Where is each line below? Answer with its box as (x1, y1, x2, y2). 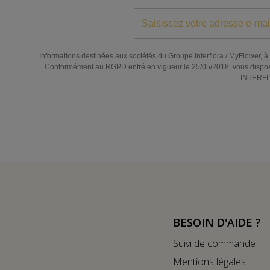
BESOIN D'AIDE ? (173, 215, 261, 230)
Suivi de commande (173, 237, 256, 250)
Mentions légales (173, 255, 246, 268)
